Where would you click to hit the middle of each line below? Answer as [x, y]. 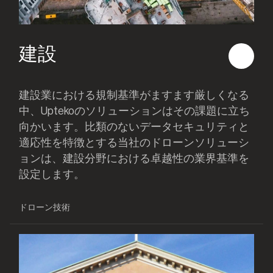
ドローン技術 [45, 208]
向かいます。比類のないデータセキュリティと [134, 127]
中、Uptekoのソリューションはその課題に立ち [135, 111]
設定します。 [52, 174]
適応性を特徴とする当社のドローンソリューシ [134, 143]
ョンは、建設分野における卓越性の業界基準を [134, 158]
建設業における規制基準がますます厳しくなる [134, 95]
